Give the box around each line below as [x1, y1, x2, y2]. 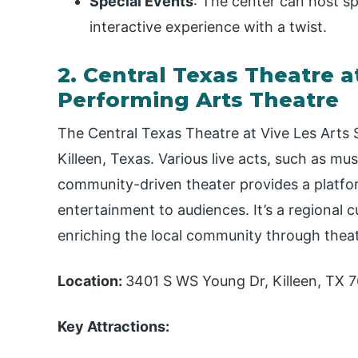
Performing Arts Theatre [58, 87, 339, 113]
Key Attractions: [58, 318, 169, 336]
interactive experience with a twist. [89, 18, 327, 36]
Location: [58, 272, 125, 290]
